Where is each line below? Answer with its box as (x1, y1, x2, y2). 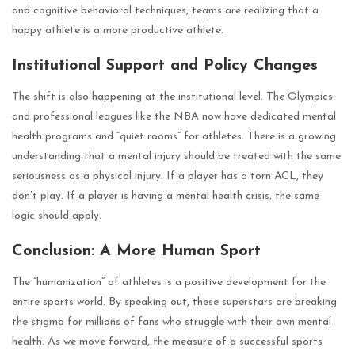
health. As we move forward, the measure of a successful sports (12, 335, 323, 348)
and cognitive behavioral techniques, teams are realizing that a (12, 4, 319, 17)
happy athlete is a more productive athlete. (12, 24, 223, 36)
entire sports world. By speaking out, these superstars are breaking (12, 296, 337, 308)
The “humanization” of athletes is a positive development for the (12, 276, 326, 288)
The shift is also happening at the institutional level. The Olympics (12, 90, 333, 103)
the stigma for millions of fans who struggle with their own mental (12, 315, 331, 328)
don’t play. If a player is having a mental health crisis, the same (12, 189, 319, 202)
